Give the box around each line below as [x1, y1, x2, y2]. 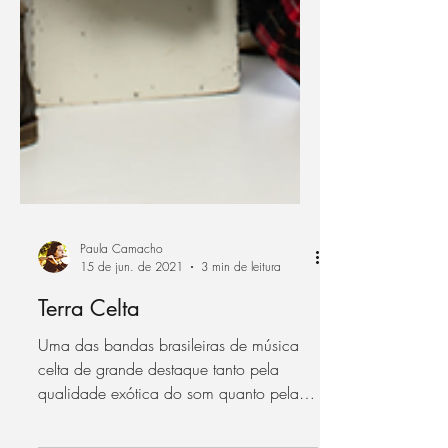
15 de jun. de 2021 [80, 338, 183, 355]
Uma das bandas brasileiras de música [38, 414, 299, 436]
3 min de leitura [201, 338, 281, 355]
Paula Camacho [80, 320, 163, 337]
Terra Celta [38, 374, 140, 402]
